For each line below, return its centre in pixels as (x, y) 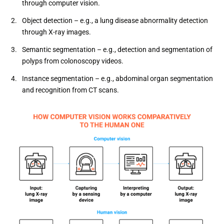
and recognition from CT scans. (70, 90)
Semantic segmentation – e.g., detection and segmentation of (117, 49)
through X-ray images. (56, 32)
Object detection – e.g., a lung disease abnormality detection (115, 20)
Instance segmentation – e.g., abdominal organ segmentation (117, 78)
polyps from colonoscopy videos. (73, 61)
